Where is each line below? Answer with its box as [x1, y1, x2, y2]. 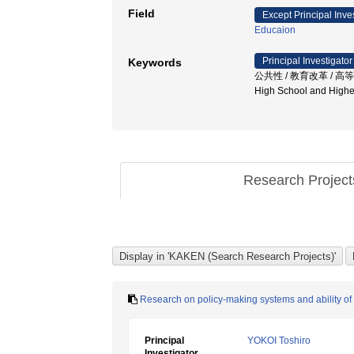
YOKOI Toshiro [247, 335, 311, 346]
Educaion [254, 24, 296, 36]
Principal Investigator [262, 55, 352, 66]
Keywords [128, 56, 182, 69]
